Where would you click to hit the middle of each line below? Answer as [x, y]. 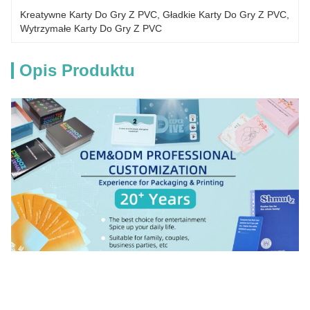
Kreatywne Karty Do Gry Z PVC [89, 15]
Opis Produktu [77, 70]
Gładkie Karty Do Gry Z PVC [225, 15]
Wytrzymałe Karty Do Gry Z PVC [91, 28]
